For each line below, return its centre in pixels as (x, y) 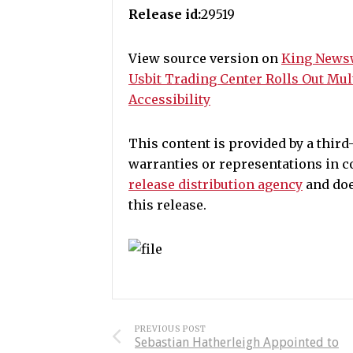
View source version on (205, 58)
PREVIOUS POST (171, 329)
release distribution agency (216, 184)
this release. (167, 205)
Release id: (165, 14)
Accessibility (169, 99)
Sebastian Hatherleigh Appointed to (237, 342)
